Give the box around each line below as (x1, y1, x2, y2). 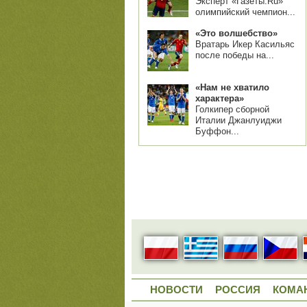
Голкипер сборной (195, 104, 269, 114)
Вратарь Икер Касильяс (195, 39, 295, 49)
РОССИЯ (215, 284, 260, 296)
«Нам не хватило (195, 82, 269, 93)
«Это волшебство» (195, 28, 278, 38)
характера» (195, 93, 244, 103)
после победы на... (195, 50, 274, 60)
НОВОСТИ (150, 284, 203, 296)
